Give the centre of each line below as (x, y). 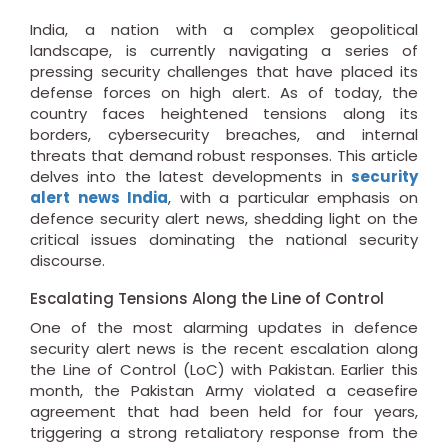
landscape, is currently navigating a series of (224, 51)
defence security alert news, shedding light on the (224, 219)
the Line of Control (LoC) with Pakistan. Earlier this (224, 370)
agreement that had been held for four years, (224, 412)
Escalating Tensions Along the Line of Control (207, 299)
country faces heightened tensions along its (224, 114)
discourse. (67, 261)
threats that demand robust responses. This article (224, 156)
